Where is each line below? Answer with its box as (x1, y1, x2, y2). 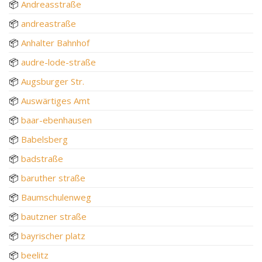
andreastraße (21, 17, 76, 29)
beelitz (21, 249, 49, 261)
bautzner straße (21, 210, 87, 222)
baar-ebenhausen (21, 113, 92, 126)
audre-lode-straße (21, 56, 96, 68)
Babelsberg (21, 133, 68, 145)
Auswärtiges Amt (21, 94, 90, 106)
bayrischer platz (21, 229, 85, 242)
